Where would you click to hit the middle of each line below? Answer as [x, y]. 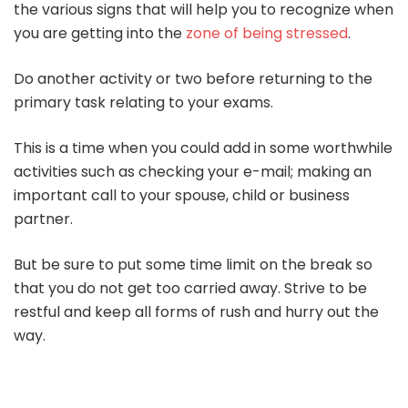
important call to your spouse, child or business [182, 195]
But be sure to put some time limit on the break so [193, 264]
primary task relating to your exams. [143, 102]
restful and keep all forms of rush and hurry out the [196, 311]
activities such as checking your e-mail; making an [193, 171]
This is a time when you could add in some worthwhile [203, 148]
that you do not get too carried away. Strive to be [190, 288]
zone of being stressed [267, 33]
